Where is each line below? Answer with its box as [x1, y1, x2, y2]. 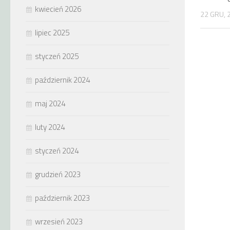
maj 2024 [35, 98, 65, 109]
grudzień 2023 [35, 168, 81, 180]
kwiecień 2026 [35, 3, 81, 15]
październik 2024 [35, 74, 90, 86]
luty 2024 [35, 121, 65, 133]
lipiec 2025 [35, 27, 69, 39]
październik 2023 [35, 192, 90, 204]
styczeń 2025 [35, 50, 79, 62]
